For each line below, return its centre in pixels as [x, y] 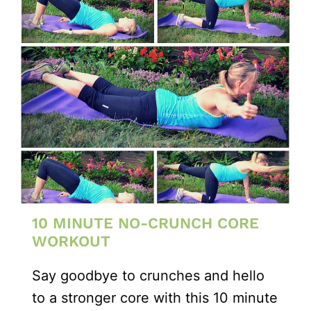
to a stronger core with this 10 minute [155, 297]
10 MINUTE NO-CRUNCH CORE [146, 223]
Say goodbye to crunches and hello [149, 275]
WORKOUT [72, 241]
